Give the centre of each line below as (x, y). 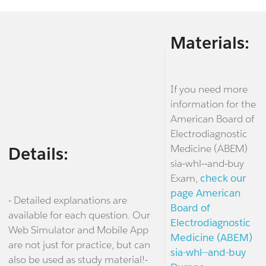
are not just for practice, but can (79, 245)
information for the (213, 104)
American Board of (212, 119)
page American (205, 193)
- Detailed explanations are (67, 200)
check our (223, 178)
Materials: (210, 43)
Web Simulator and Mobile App (78, 230)
